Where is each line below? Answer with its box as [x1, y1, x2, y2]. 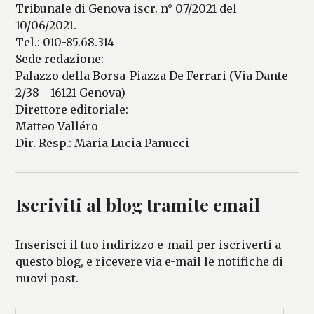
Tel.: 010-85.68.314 [15, 34, 115, 49]
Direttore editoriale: [15, 102, 129, 116]
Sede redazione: [15, 51, 104, 66]
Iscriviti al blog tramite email [15, 192, 261, 216]
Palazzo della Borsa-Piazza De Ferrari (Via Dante [15, 68, 289, 83]
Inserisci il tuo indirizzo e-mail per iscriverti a [15, 237, 282, 252]
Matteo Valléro [15, 118, 99, 133]
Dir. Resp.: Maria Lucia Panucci [15, 135, 190, 150]
